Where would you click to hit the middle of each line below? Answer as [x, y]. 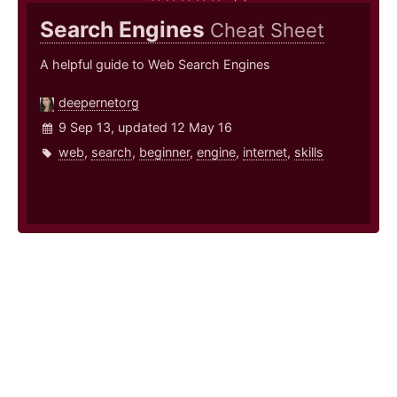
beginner [164, 152]
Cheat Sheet [267, 31]
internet [265, 152]
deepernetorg [99, 103]
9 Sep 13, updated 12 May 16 [145, 128]
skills [309, 152]
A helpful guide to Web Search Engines [155, 65]
